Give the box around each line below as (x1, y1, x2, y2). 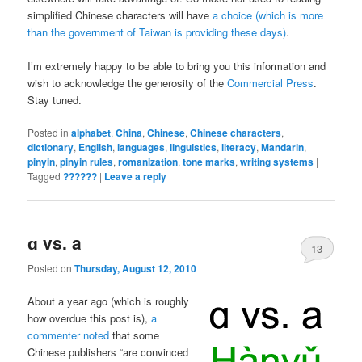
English (78, 140, 113, 155)
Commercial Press (227, 75, 314, 91)
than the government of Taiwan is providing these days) (27, 23, 287, 40)
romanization (118, 154, 179, 170)
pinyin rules (60, 154, 114, 170)
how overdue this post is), (27, 309, 152, 326)
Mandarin (261, 140, 305, 155)
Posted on (27, 260, 75, 275)
